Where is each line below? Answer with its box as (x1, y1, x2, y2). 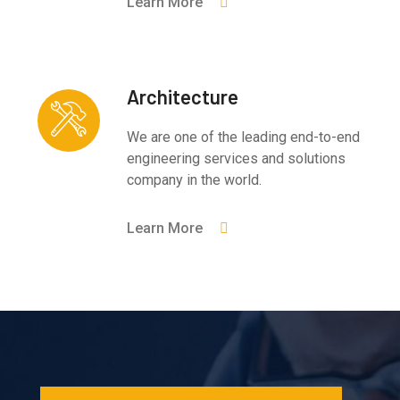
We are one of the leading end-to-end (127, 129, 361, 146)
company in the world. (127, 171, 262, 189)
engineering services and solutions (127, 150, 346, 168)
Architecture (127, 85, 239, 109)
